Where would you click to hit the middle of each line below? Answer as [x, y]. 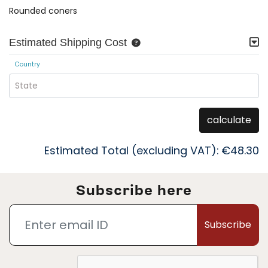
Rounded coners [43, 11]
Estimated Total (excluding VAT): [132, 150]
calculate [229, 120]
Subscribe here [134, 191]
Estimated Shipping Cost [68, 43]
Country [27, 65]
